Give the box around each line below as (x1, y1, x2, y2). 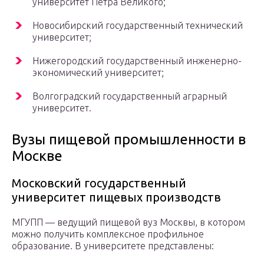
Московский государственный (12, 176, 186, 190)
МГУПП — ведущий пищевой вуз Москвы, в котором (12, 216, 245, 227)
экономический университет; (32, 67, 164, 78)
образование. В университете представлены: (12, 240, 214, 251)
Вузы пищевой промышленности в (12, 131, 246, 147)
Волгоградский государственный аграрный (32, 90, 227, 101)
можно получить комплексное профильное (12, 228, 204, 239)
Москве (12, 147, 62, 164)
